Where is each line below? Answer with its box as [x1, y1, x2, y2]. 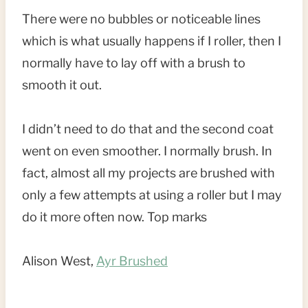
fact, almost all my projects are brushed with [22, 166, 275, 181]
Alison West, [22, 254, 96, 269]
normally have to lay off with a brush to [22, 56, 245, 71]
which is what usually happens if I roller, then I [22, 34, 281, 49]
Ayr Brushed [96, 254, 168, 269]
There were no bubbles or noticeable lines [22, 12, 261, 27]
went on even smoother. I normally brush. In [22, 144, 272, 159]
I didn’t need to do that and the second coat [22, 122, 274, 137]
